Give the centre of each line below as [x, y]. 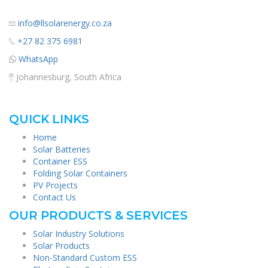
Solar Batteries [62, 150]
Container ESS [60, 162]
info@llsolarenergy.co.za [65, 23]
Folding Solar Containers [80, 173]
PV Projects [55, 185]
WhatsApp [38, 59]
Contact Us [54, 197]
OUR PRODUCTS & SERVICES [98, 216]
